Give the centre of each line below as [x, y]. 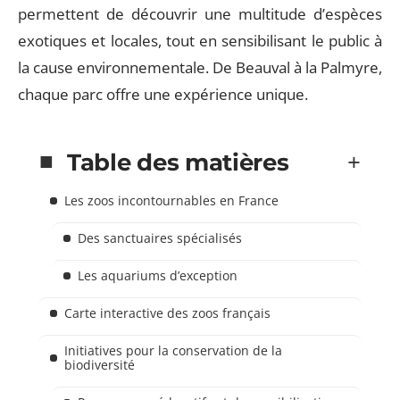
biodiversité [100, 364]
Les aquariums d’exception [158, 275]
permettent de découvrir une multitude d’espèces [200, 14]
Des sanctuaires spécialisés [160, 237]
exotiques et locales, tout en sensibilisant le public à [200, 41]
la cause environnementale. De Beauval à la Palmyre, [200, 67]
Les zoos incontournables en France [171, 200]
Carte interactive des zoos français [167, 312]
